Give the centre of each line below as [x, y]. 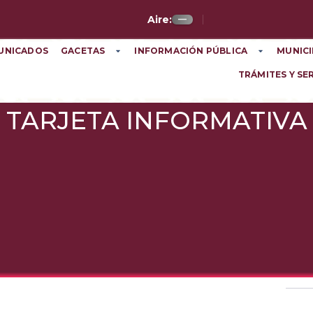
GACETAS [83, 51]
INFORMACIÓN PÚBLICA [191, 51]
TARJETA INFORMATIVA [156, 120]
